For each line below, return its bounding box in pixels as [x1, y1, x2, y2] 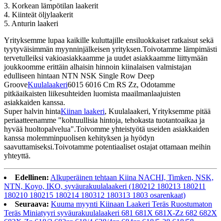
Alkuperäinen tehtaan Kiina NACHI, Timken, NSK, [50, 173, 214, 182]
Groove [4, 80, 28, 89]
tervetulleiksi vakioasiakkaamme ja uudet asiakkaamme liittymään [4, 54, 208, 63]
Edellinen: [15, 173, 49, 182]
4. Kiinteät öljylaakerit [4, 10, 73, 19]
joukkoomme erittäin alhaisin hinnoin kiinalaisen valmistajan [4, 63, 191, 72]
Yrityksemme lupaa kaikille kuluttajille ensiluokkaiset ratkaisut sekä [4, 36, 214, 45]
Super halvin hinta [4, 107, 61, 116]
